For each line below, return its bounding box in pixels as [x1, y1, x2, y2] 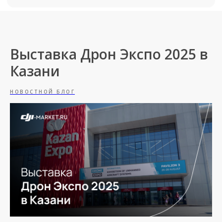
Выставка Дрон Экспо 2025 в [10, 44, 208, 63]
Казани [10, 61, 60, 80]
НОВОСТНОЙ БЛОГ [10, 88, 75, 95]
